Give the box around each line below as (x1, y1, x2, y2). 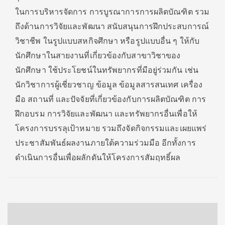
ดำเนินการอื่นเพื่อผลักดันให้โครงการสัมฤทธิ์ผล (15, 153, 181, 162)
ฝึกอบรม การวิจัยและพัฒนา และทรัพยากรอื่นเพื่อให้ (15, 109, 197, 118)
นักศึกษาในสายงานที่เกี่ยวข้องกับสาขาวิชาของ (15, 51, 181, 60)
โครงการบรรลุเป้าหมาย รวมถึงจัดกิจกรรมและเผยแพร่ (15, 124, 207, 133)
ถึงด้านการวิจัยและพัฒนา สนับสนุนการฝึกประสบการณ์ (15, 22, 209, 31)
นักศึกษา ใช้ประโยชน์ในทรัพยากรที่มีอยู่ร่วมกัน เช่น (15, 66, 198, 74)
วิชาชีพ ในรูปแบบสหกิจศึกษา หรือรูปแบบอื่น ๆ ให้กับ (15, 37, 199, 45)
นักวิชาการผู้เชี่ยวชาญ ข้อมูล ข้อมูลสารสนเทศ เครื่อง (15, 80, 203, 89)
